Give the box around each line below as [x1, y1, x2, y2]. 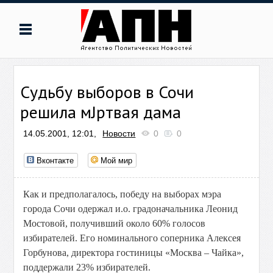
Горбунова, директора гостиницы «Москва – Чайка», [23, 247, 244, 258]
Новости [102, 129, 136, 138]
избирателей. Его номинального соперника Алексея [23, 233, 241, 243]
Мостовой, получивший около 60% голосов [23, 218, 206, 229]
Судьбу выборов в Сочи [20, 80, 194, 103]
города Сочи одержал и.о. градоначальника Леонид [23, 204, 238, 214]
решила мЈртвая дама [20, 101, 182, 123]
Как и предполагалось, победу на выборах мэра [23, 189, 222, 199]
